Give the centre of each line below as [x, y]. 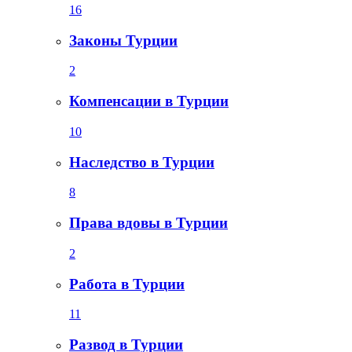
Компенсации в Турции [149, 101]
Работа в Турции [127, 284]
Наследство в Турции [142, 162]
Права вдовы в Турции [148, 223]
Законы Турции [123, 40]
